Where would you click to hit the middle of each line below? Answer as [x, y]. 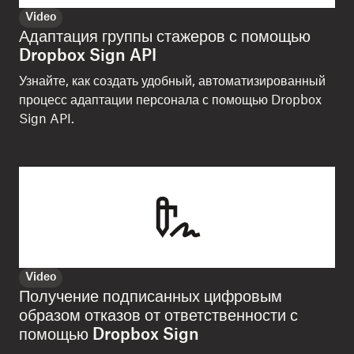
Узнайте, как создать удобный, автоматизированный [172, 82]
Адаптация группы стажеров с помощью [165, 38]
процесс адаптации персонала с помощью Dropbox [170, 101]
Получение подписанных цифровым [151, 298]
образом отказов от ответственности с [158, 316]
